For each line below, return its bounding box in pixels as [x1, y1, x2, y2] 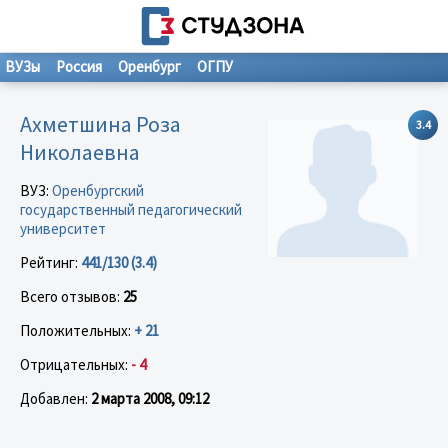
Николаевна [20, 137, 140, 166]
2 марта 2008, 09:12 [91, 388, 209, 408]
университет [20, 218, 106, 238]
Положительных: [20, 320, 134, 340]
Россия [56, 57, 102, 76]
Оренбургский [52, 180, 144, 200]
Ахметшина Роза [20, 109, 181, 138]
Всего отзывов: [20, 286, 123, 306]
